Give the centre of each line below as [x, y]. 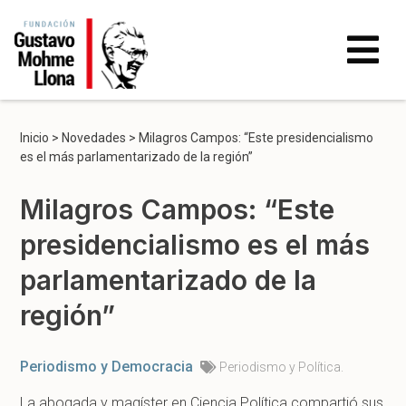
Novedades [94, 138]
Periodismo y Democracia [107, 366]
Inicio [35, 138]
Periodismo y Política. [282, 367]
